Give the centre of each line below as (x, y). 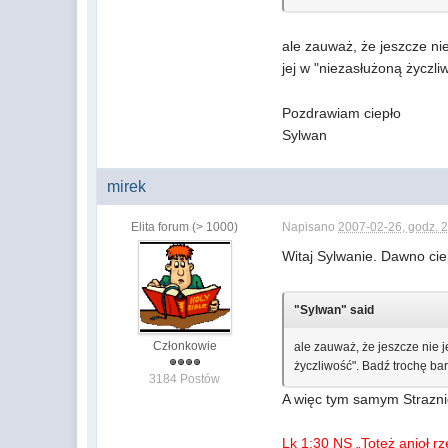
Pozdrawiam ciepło (342, 113)
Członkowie (184, 346)
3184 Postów (185, 379)
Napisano (310, 227)
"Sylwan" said (334, 309)
